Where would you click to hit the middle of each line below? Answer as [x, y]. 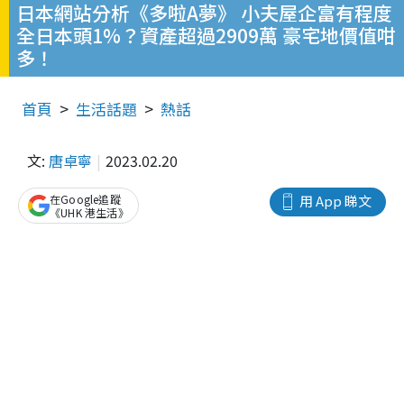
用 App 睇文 [335, 201]
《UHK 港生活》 [89, 213]
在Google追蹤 [85, 199]
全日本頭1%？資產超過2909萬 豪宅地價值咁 [206, 36]
